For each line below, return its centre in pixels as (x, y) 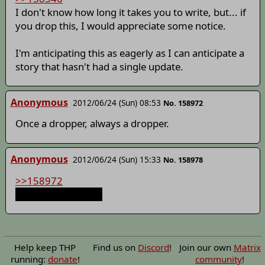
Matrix (247, 247)
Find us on (116, 247)
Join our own (206, 247)
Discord (154, 247)
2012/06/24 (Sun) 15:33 (117, 160)
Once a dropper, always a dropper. (92, 124)
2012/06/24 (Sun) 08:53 (117, 102)
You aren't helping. (59, 194)
